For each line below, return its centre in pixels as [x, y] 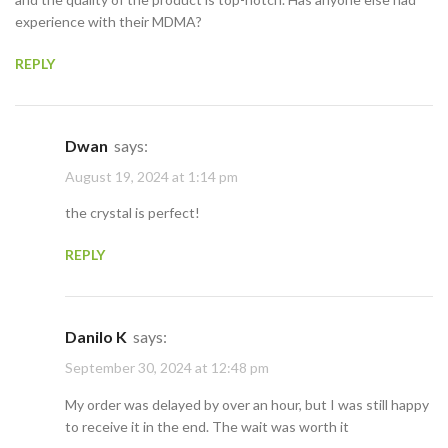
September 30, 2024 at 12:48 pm [167, 368]
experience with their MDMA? [108, 21]
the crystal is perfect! [132, 213]
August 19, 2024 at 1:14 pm [151, 177]
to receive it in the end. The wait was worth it [207, 426]
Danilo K [102, 337]
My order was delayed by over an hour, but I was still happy [247, 404]
